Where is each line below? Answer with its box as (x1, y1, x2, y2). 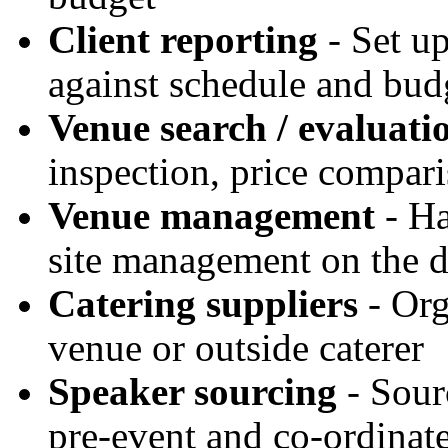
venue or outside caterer (48, 327, 424, 370)
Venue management (48, 195, 375, 238)
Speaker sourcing (48, 371, 337, 414)
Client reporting (48, 19, 318, 62)
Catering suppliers (48, 283, 358, 326)
